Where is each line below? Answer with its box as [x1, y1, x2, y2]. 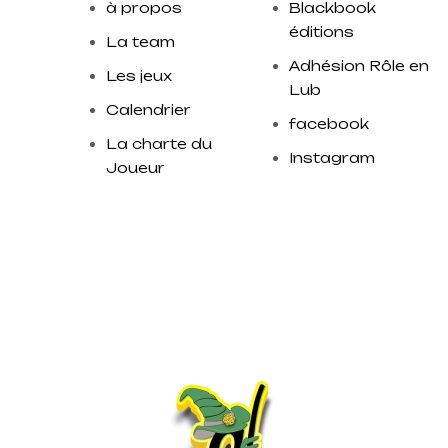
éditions [288, 23, 354, 40]
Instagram [288, 149, 375, 166]
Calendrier [106, 101, 192, 118]
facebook [288, 115, 369, 132]
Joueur [106, 159, 166, 176]
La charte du [106, 135, 213, 152]
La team [106, 33, 176, 50]
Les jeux [106, 67, 173, 84]
